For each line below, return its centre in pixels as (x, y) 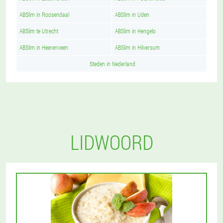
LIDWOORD (111, 142)
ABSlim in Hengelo (135, 31)
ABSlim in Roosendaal (44, 14)
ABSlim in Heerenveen (44, 47)
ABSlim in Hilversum (137, 47)
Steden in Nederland (112, 64)
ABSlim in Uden (132, 14)
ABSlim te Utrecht (39, 31)
